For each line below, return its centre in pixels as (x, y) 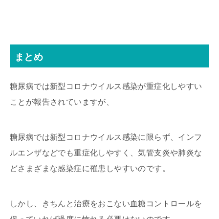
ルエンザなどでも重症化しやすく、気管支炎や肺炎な (106, 153)
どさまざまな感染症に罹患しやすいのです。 (90, 168)
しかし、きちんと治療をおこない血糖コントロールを (106, 203)
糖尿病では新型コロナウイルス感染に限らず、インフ (106, 137)
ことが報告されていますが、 (62, 102)
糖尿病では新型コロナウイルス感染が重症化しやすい (106, 86)
